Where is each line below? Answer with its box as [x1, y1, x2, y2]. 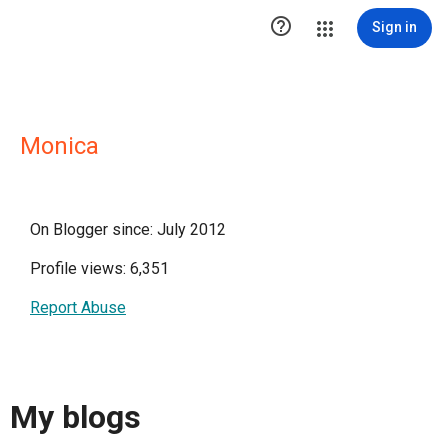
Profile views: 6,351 [30, 259, 169, 278]
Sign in [372, 19, 417, 35]
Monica [20, 132, 99, 160]
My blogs [10, 398, 141, 437]
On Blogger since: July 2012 [30, 220, 226, 239]
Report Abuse [30, 298, 126, 317]
